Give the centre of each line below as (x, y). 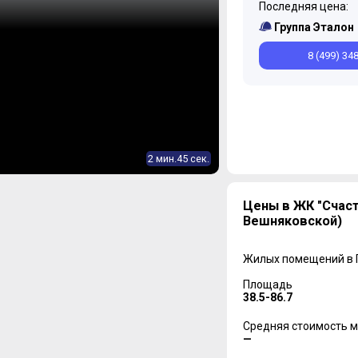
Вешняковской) (292, 221)
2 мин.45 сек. (178, 159)
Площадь (267, 284)
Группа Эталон (314, 27)
